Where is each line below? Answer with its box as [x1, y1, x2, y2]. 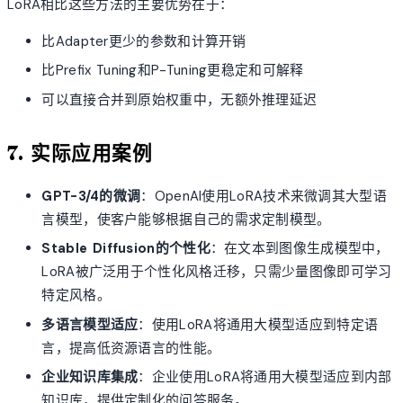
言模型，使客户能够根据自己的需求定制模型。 [41, 210, 331, 228]
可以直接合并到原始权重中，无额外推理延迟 [41, 90, 318, 109]
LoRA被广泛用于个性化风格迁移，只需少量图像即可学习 [41, 263, 392, 282]
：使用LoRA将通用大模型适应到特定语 [138, 315, 379, 334]
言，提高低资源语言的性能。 [41, 338, 221, 357]
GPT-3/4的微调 [41, 186, 141, 205]
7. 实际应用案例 [7, 141, 153, 166]
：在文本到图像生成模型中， [210, 239, 390, 258]
